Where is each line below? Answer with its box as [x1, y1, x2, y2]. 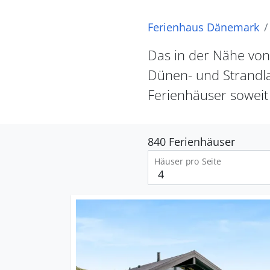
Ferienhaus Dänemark [147, 20, 259, 34]
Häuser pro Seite [154, 155, 221, 167]
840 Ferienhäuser [147, 134, 235, 149]
